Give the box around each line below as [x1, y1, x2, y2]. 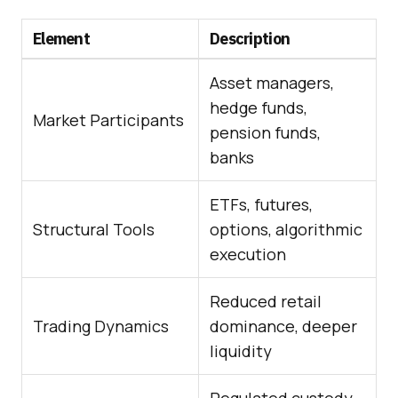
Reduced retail [210, 291, 322, 313]
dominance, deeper [210, 315, 357, 338]
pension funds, [210, 122, 321, 144]
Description [210, 28, 291, 50]
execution [210, 243, 286, 266]
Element [33, 28, 90, 50]
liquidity [210, 340, 272, 362]
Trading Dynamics [33, 315, 169, 338]
